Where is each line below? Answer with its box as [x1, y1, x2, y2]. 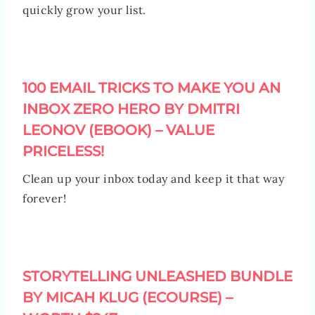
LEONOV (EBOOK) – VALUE [22, 121, 214, 139]
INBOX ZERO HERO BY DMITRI [22, 100, 240, 117]
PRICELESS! [22, 142, 104, 160]
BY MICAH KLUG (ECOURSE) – [22, 288, 233, 306]
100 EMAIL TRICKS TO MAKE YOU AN [22, 79, 281, 96]
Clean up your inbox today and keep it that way [22, 171, 284, 186]
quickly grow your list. [22, 2, 146, 17]
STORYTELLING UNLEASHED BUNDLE [22, 267, 292, 285]
